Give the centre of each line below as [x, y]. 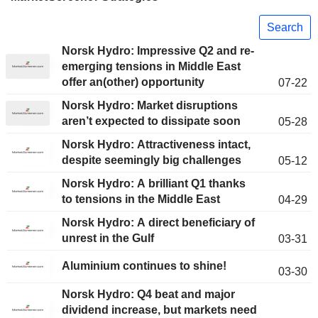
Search [285, 27]
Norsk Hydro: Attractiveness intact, [156, 145]
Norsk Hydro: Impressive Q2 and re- [158, 51]
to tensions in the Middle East [141, 199]
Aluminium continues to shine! [144, 266]
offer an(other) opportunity [133, 82]
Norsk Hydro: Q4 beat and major [148, 295]
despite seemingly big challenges [152, 160]
